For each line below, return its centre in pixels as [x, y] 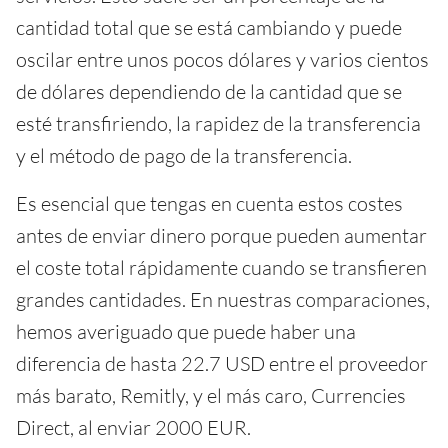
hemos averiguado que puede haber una [186, 331]
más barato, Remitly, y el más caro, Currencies [211, 395]
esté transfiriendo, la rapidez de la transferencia [218, 123]
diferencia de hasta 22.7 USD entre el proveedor [222, 363]
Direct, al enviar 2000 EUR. [133, 427]
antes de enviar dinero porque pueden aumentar [221, 235]
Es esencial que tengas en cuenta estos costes [209, 203]
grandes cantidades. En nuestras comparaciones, [223, 299]
